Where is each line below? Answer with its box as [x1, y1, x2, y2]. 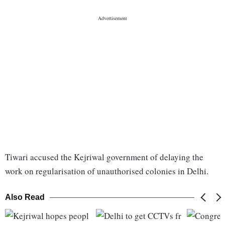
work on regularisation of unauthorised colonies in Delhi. [5, 165, 208, 177]
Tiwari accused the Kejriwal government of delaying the [5, 151, 203, 163]
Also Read [5, 193, 45, 202]
